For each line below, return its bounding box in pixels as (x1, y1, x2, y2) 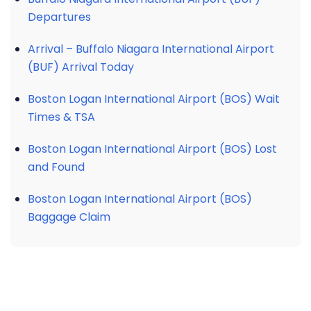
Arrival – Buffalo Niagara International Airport (28, 41, 274, 57)
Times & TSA (28, 109, 95, 125)
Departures (28, 9, 91, 25)
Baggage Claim (28, 209, 110, 225)
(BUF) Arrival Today (28, 59, 134, 75)
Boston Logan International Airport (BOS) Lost (28, 141, 277, 157)
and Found (28, 159, 85, 175)
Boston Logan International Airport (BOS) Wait (28, 91, 280, 107)
